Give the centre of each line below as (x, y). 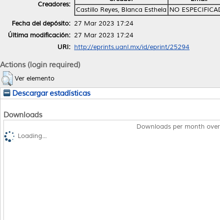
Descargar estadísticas (50, 93)
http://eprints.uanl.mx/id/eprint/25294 (132, 47)
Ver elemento (35, 78)
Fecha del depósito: (41, 23)
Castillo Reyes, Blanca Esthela (121, 10)
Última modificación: (39, 35)
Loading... (32, 136)
